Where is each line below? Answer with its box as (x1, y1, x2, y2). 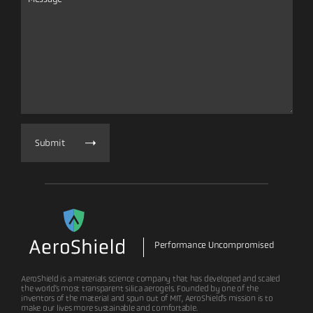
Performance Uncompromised (154, 239, 275, 250)
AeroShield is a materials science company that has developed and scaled (21, 273, 280, 284)
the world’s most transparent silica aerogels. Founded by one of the (21, 283, 259, 293)
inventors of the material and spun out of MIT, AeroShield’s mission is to (21, 293, 273, 303)
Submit (35, 137, 65, 148)
